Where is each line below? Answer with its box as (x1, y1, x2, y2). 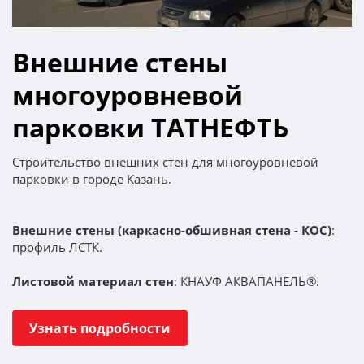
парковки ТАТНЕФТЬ (12, 110, 288, 145)
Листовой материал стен (12, 273, 174, 290)
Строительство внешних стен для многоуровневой (12, 154, 318, 171)
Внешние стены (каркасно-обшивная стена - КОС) (12, 222, 331, 239)
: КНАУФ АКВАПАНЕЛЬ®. (174, 273, 319, 290)
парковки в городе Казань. (12, 171, 171, 188)
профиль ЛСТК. (12, 239, 102, 256)
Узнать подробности (29, 318, 171, 337)
